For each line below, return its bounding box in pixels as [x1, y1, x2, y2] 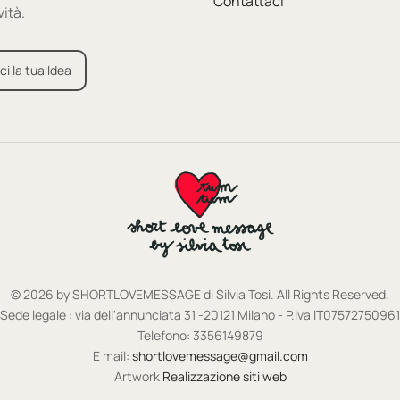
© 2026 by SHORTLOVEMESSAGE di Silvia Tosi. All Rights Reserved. [11, 286, 389, 303]
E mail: [92, 347, 132, 364]
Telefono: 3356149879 [137, 327, 263, 344]
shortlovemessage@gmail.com [131, 347, 308, 364]
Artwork [113, 368, 162, 385]
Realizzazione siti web [162, 368, 287, 385]
